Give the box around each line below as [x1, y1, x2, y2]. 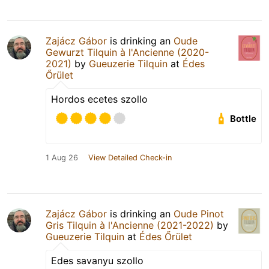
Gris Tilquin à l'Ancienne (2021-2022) [46, 219, 214, 231]
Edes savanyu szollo [51, 254, 144, 267]
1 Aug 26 [46, 153, 78, 162]
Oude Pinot [174, 207, 224, 220]
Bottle [230, 112, 256, 124]
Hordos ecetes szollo [51, 92, 148, 105]
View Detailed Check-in [88, 153, 172, 162]
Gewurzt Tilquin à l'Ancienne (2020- [46, 46, 209, 58]
